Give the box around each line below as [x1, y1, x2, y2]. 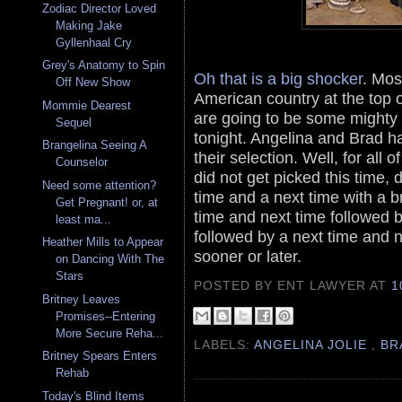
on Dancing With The [56, 252, 165, 267]
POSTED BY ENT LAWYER [194, 278, 371, 293]
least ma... [56, 212, 112, 226]
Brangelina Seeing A [42, 138, 147, 153]
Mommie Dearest [42, 98, 132, 112]
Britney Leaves [42, 292, 121, 306]
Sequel [56, 115, 92, 129]
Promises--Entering [56, 309, 156, 323]
